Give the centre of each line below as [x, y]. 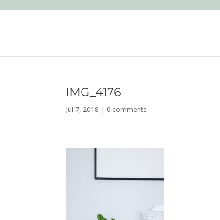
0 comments [127, 109]
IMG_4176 [94, 92]
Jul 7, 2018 [82, 109]
